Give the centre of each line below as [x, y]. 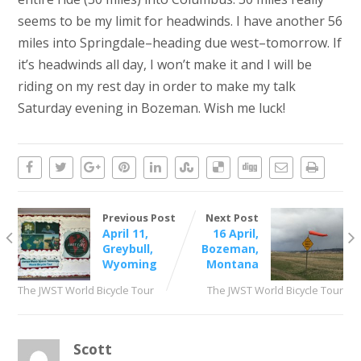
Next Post [232, 218]
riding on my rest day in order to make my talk [156, 87]
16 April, [236, 234]
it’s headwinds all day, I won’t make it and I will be [164, 65]
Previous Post [139, 218]
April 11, [125, 234]
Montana [233, 264]
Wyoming [129, 264]
